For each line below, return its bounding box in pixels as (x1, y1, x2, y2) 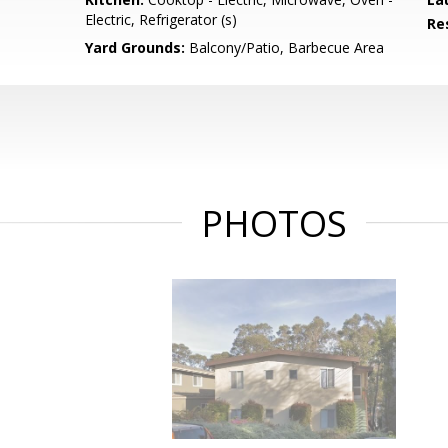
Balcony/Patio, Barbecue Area (185, 38, 385, 57)
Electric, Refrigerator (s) (85, 10, 238, 29)
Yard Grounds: (85, 38, 186, 57)
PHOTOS (201, 199, 347, 248)
